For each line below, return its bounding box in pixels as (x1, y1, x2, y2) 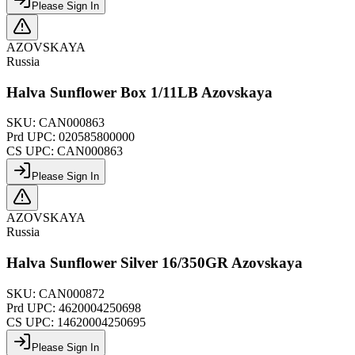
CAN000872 (39, 286, 105, 300)
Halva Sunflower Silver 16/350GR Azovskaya (6, 254, 303, 271)
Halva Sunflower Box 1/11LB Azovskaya (6, 83, 273, 101)
